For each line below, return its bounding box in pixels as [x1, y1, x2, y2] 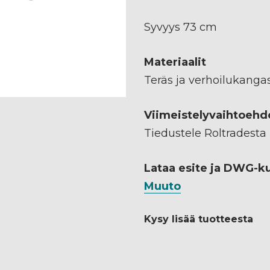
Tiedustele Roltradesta [144, 126, 266, 140]
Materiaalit [144, 55, 206, 69]
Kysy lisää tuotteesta [144, 213, 253, 225]
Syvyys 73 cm [144, 20, 217, 34]
